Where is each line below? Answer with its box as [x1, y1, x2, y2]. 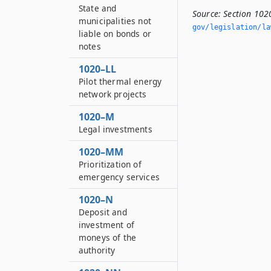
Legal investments [79, 123, 152, 135]
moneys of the [79, 232, 137, 243]
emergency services [79, 171, 160, 183]
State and [79, 2, 117, 14]
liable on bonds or [79, 28, 151, 39]
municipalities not [79, 15, 151, 27]
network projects [79, 88, 147, 100]
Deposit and [79, 206, 127, 218]
